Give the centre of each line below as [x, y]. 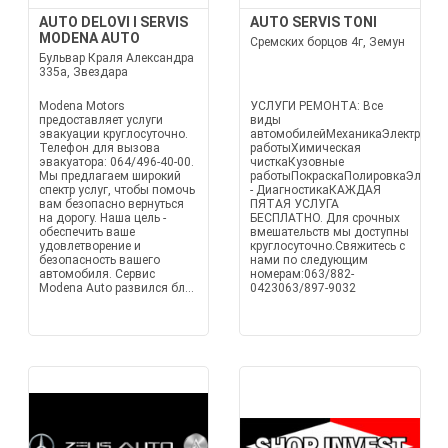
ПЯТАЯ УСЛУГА [294, 204]
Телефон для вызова [99, 148]
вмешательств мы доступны [329, 232]
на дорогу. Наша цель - [102, 218]
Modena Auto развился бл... [116, 288]
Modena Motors [81, 106]
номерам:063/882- [302, 274]
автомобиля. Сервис [96, 274]
